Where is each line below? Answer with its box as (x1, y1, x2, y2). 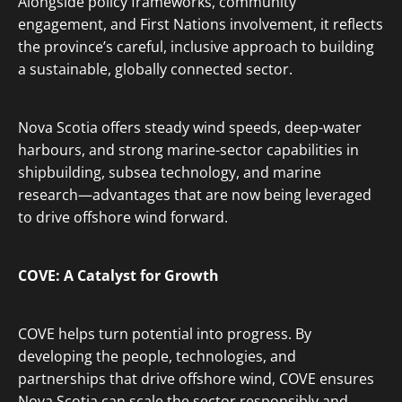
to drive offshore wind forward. (18, 207, 228, 227)
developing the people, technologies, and (18, 346, 296, 366)
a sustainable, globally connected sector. (18, 59, 293, 79)
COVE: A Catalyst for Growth (18, 266, 219, 285)
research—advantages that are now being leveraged (18, 185, 371, 205)
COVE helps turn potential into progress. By (18, 324, 311, 344)
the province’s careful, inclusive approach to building (18, 37, 374, 57)
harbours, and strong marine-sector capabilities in (18, 140, 359, 160)
